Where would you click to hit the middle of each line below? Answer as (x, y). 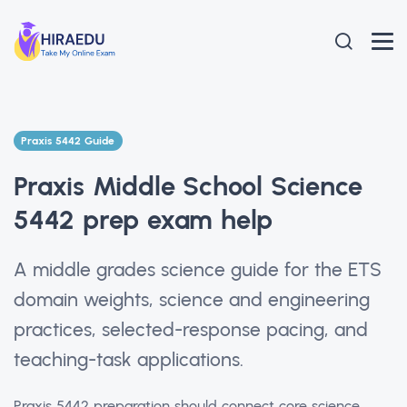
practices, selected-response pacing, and (191, 329)
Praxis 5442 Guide (68, 141)
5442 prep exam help (144, 219)
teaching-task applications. (129, 359)
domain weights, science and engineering (192, 299)
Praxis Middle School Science (188, 185)
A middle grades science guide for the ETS (198, 269)
